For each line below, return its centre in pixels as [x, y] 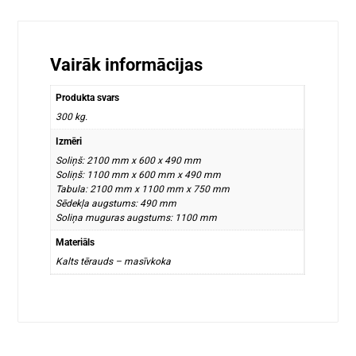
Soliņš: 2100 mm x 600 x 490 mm [129, 160]
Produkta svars [88, 97]
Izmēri [69, 141]
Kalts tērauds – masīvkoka [114, 261]
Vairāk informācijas [127, 64]
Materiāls [75, 242]
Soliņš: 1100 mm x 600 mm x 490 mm [139, 174]
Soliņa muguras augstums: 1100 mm [137, 217]
